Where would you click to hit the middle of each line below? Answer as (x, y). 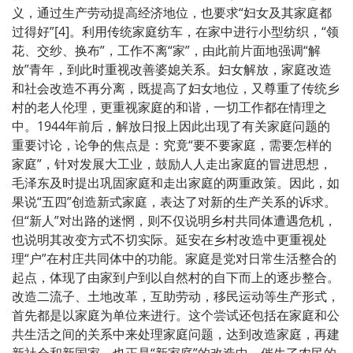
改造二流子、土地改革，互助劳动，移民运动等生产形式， (176, 296)
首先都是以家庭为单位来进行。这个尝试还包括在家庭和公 (176, 315)
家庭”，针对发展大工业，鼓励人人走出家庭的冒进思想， (172, 163)
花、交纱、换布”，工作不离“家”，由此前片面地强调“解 (166, 50)
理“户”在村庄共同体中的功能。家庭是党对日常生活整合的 (174, 258)
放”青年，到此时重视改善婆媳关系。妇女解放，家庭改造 (172, 69)
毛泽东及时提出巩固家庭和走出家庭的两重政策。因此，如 (176, 182)
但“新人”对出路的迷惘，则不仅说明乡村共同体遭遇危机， (174, 220)
